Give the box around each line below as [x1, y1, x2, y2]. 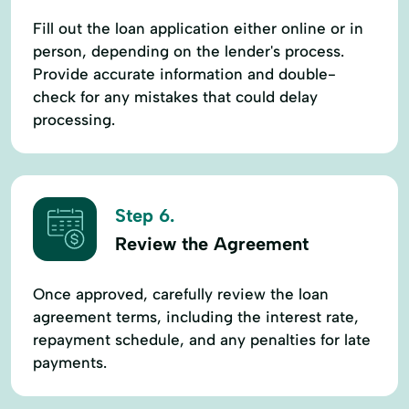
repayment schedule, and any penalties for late [33, 330, 371, 349]
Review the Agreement [115, 233, 309, 256]
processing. [33, 110, 115, 129]
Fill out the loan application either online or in [33, 18, 363, 37]
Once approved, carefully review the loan [33, 284, 329, 303]
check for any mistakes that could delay [33, 87, 318, 106]
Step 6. [115, 204, 174, 227]
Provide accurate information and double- [33, 64, 336, 83]
